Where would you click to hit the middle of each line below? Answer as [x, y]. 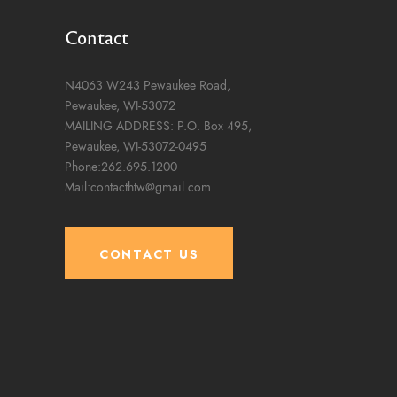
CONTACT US [149, 254]
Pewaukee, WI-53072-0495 [136, 146]
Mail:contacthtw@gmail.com [138, 187]
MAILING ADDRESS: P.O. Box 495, [159, 126]
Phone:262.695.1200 [121, 167]
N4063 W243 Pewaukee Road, [148, 85]
